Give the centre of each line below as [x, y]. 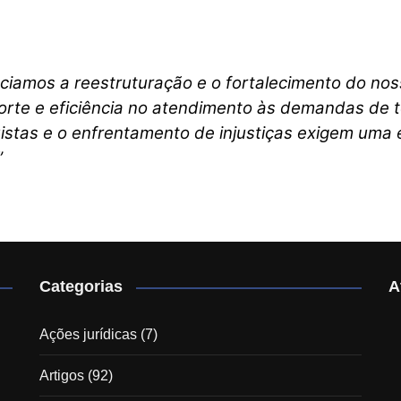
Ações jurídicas [88, 335]
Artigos [62, 376]
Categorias [81, 287]
